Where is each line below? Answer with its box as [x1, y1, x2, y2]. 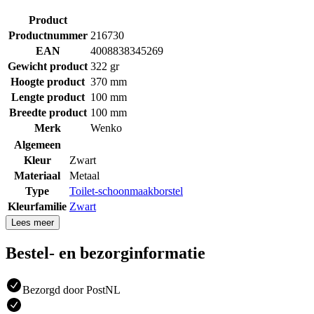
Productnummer [8, 29, 88, 41]
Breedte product [8, 106, 87, 118]
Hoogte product [11, 75, 85, 88]
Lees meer [11, 217, 54, 228]
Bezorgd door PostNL [22, 283, 121, 296]
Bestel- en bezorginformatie [6, 243, 205, 262]
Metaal [69, 169, 100, 182]
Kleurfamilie [8, 200, 67, 212]
